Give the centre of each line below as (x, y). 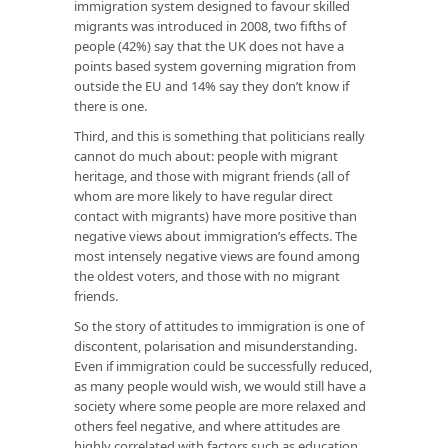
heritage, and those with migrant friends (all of (211, 175)
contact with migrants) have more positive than (215, 215)
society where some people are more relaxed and (220, 405)
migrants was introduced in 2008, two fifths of (210, 25)
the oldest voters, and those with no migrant (207, 275)
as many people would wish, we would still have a (220, 385)
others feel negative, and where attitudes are (207, 425)
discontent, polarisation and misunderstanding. (215, 345)
